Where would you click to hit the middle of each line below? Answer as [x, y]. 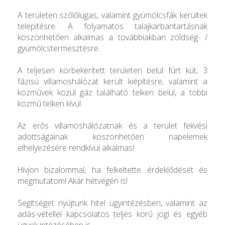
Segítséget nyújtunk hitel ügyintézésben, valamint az [113, 203]
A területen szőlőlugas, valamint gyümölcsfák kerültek [113, 15]
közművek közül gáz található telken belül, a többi [113, 92]
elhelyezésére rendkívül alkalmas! [76, 147]
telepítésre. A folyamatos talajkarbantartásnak [113, 26]
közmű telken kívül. [50, 103]
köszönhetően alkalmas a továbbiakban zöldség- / [113, 37]
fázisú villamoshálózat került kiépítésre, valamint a [113, 81]
